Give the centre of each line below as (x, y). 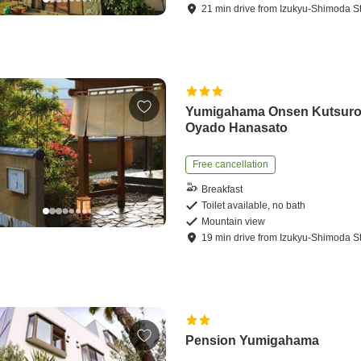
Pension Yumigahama (253, 341)
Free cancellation (231, 165)
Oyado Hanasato (237, 128)
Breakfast (222, 189)
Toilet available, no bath (254, 206)
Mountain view (234, 222)
